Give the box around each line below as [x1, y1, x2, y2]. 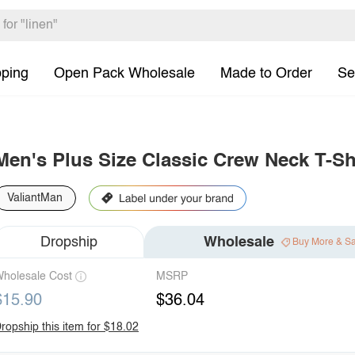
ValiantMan [7, 193, 63, 204]
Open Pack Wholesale [54, 66, 195, 81]
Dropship [40, 235, 97, 250]
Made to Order [220, 66, 312, 81]
